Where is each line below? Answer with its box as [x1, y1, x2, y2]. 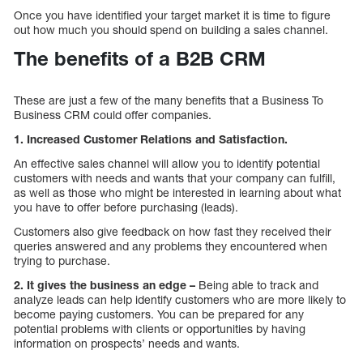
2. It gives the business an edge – [14, 278, 195, 293]
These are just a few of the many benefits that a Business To [14, 93, 323, 108]
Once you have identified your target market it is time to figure [14, 8, 331, 23]
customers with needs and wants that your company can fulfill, [14, 171, 335, 186]
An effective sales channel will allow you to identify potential [14, 156, 320, 171]
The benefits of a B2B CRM [14, 47, 266, 70]
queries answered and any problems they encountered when [14, 239, 327, 254]
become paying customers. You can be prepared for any [14, 307, 304, 322]
